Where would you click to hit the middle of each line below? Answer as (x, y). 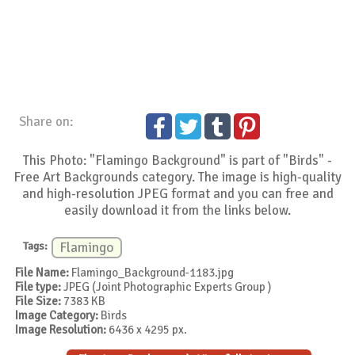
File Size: (38, 301)
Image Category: (57, 315)
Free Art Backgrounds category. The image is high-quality (178, 177)
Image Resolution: (61, 329)
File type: (38, 286)
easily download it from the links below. (178, 211)
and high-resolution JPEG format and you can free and (177, 194)
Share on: (46, 122)
